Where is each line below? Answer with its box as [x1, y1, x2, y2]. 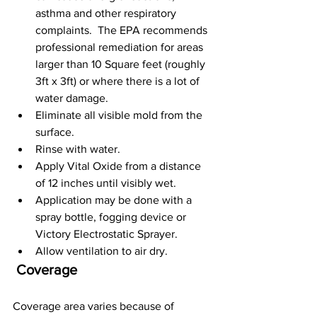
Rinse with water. [35, 143, 120, 156]
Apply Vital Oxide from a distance [35, 160, 204, 173]
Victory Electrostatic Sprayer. [35, 228, 178, 241]
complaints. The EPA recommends [35, 24, 210, 37]
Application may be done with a [35, 194, 195, 207]
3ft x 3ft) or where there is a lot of [35, 75, 202, 88]
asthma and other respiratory [35, 7, 179, 20]
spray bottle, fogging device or [35, 211, 189, 224]
